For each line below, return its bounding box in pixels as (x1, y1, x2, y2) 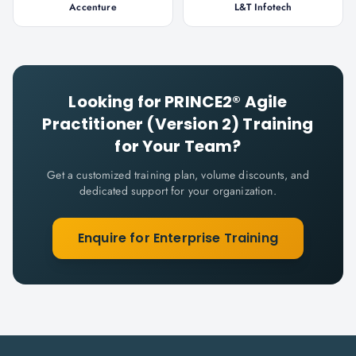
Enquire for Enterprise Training (78, 229, 278, 247)
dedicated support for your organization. (79, 183, 277, 199)
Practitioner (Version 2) (42, 113, 240, 135)
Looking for (68, 91, 165, 113)
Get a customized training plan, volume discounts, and (47, 167, 309, 183)
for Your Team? (114, 135, 242, 157)
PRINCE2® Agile (164, 91, 288, 113)
